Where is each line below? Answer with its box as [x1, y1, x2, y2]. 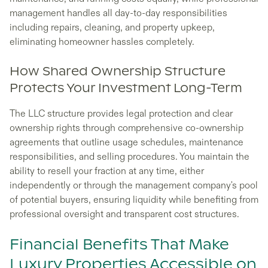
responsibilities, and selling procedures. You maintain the [10, 150, 249, 163]
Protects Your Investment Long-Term [10, 82, 242, 95]
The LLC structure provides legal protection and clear [10, 107, 233, 120]
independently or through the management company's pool [10, 179, 258, 191]
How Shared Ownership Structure [10, 65, 226, 78]
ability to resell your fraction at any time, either [10, 165, 204, 177]
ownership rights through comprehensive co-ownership [10, 121, 243, 134]
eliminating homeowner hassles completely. [10, 35, 194, 48]
